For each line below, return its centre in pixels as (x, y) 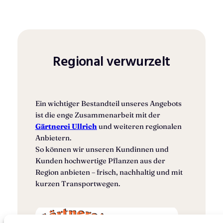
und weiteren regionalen (139, 126)
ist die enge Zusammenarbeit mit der (98, 115)
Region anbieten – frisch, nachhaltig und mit (109, 172)
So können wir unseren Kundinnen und (102, 149)
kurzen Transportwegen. (78, 183)
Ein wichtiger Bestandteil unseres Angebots (108, 103)
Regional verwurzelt (111, 61)
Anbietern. (53, 138)
